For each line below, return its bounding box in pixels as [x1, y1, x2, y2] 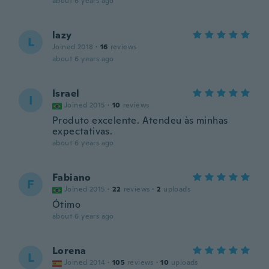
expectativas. [52, 125, 113, 138]
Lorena [52, 244, 86, 257]
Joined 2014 [64, 258, 106, 267]
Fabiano [52, 171, 91, 184]
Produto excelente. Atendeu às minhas [52, 114, 228, 127]
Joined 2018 [52, 42, 94, 52]
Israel [52, 87, 80, 100]
